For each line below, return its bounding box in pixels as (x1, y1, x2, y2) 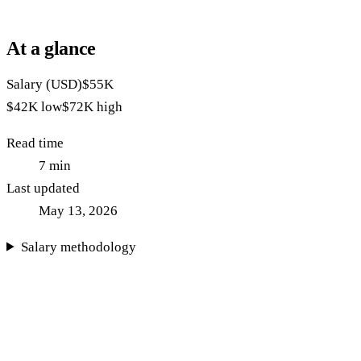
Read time (6, 135, 64, 151)
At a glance (6, 37, 97, 59)
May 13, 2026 (39, 202, 118, 218)
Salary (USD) (6, 76, 82, 92)
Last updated (6, 180, 80, 196)
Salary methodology (21, 239, 137, 255)
